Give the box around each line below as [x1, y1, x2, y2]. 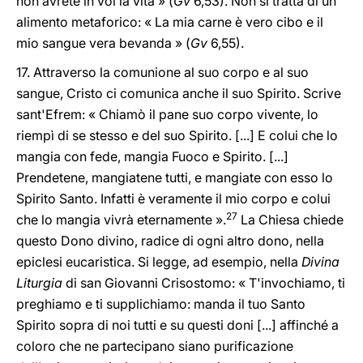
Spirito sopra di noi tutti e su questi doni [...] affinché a [16, 317, 339, 333]
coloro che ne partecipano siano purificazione [16, 338, 293, 354]
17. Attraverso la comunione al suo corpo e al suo [16, 64, 309, 80]
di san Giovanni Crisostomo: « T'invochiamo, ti [62, 275, 345, 291]
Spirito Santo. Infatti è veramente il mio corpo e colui [16, 190, 331, 207]
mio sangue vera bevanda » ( [16, 35, 190, 51]
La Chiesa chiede [237, 211, 344, 228]
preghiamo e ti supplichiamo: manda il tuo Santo [16, 296, 305, 312]
